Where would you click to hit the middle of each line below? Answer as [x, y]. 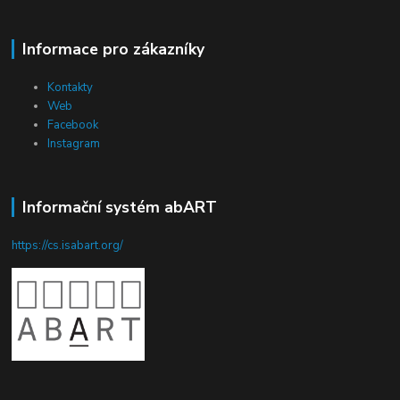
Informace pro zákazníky [113, 50]
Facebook [73, 125]
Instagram [74, 144]
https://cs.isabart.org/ [68, 246]
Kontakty [71, 88]
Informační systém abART [119, 208]
